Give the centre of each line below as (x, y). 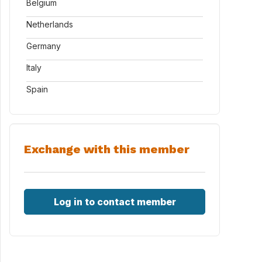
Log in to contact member (115, 202)
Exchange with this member (107, 149)
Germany (44, 46)
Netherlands (50, 24)
